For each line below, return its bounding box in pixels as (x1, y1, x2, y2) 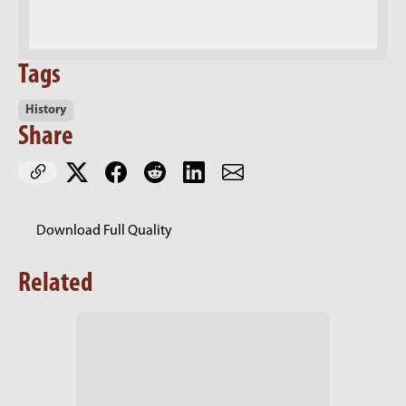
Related (18, 270, 92, 299)
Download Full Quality (36, 224, 172, 239)
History (25, 103, 66, 118)
